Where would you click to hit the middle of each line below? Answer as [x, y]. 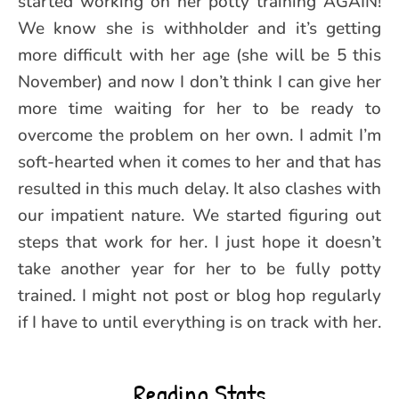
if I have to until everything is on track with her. [199, 322]
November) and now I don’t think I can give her [199, 81]
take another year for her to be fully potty [199, 269]
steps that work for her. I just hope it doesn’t [199, 242]
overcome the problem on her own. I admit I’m [199, 135]
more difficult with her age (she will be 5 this [199, 55]
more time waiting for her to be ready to [199, 108]
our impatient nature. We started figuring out [199, 215]
